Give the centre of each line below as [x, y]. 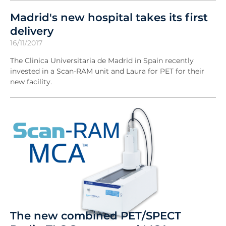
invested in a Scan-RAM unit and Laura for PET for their [107, 71]
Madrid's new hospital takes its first [109, 17]
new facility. [31, 81]
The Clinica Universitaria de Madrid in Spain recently [102, 60]
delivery [32, 31]
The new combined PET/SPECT [96, 215]
